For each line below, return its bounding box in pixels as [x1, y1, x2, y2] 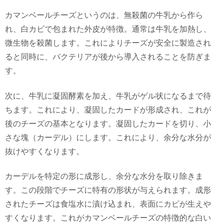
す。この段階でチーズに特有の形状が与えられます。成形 [5, 186, 211, 194]
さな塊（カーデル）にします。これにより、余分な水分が [5, 133, 211, 142]
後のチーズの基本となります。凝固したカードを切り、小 [5, 119, 211, 128]
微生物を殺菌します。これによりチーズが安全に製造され [5, 39, 211, 48]
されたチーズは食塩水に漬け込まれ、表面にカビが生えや [5, 200, 211, 208]
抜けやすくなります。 [5, 147, 84, 156]
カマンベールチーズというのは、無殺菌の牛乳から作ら [5, 11, 203, 20]
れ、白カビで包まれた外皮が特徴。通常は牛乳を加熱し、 [5, 25, 211, 34]
